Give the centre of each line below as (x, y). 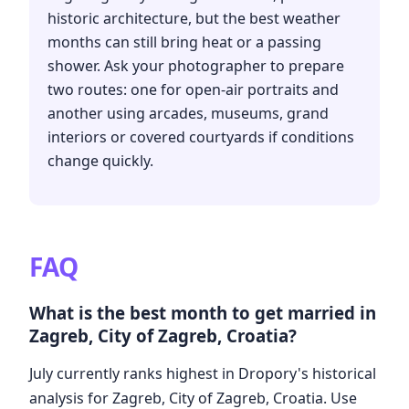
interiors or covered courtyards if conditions (201, 137)
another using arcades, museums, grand (188, 114)
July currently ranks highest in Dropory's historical (203, 373)
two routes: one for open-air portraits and (193, 90)
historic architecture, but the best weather (194, 19)
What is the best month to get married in (203, 312)
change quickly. (100, 161)
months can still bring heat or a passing (184, 42)
